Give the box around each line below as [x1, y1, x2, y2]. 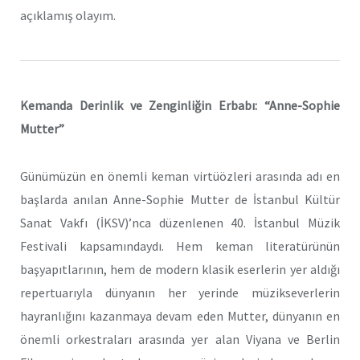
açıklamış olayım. [20, 7, 116, 24]
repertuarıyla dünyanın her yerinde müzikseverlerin [20, 284, 340, 301]
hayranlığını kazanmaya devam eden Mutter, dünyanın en [20, 307, 340, 324]
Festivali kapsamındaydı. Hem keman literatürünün [20, 237, 340, 254]
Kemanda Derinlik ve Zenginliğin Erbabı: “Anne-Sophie [20, 97, 340, 114]
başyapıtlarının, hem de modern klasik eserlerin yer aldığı [20, 260, 340, 277]
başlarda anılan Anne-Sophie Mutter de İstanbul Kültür [20, 190, 340, 207]
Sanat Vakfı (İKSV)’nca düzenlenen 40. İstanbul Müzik [20, 214, 340, 231]
